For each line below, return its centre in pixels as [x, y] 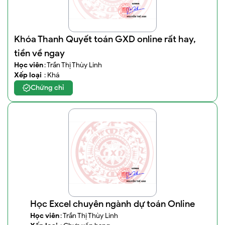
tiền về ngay [39, 53]
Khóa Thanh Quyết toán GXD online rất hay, [105, 39]
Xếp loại [28, 75]
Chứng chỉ [47, 88]
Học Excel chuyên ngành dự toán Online [113, 204]
